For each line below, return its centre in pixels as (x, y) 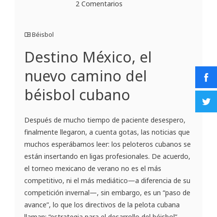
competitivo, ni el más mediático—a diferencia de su (107, 181)
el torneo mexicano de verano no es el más (93, 169)
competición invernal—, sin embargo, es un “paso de (107, 193)
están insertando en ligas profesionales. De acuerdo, (107, 156)
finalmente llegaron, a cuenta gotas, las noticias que (107, 132)
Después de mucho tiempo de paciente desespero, (105, 120)
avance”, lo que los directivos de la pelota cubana (102, 205)
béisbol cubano (77, 95)
